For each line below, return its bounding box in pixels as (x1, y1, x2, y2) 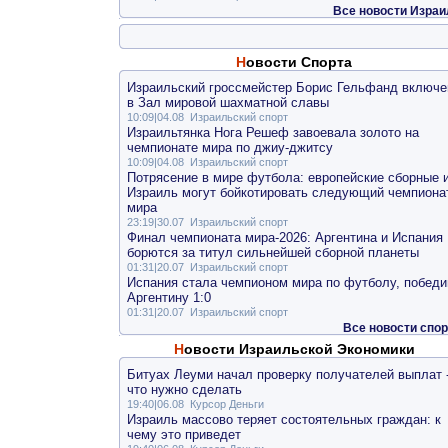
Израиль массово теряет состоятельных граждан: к (126, 412, 441, 428)
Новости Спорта (246, 54, 352, 71)
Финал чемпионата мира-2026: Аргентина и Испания (126, 230, 443, 246)
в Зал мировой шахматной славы (126, 95, 329, 111)
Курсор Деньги (189, 398, 264, 411)
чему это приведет (126, 427, 241, 443)
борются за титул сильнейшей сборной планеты (126, 245, 419, 261)
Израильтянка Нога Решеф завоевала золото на (126, 125, 419, 141)
